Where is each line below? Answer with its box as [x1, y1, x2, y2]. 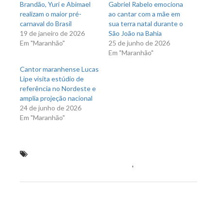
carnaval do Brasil [20, 19, 72, 28]
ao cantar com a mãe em [108, 10, 180, 18]
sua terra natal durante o [108, 19, 183, 28]
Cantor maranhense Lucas [20, 65, 99, 73]
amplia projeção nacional [20, 94, 93, 102]
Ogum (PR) [20, 170, 55, 178]
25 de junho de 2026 [108, 39, 170, 47]
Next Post [155, 194, 188, 203]
